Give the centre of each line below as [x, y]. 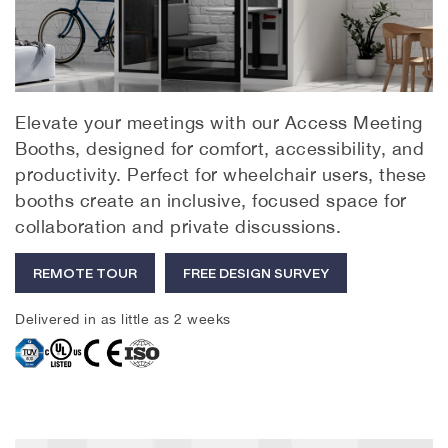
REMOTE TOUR [85, 272]
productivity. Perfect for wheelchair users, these [221, 174]
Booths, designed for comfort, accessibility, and [219, 148]
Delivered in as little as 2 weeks [123, 318]
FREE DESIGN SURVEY [256, 272]
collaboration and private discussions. [178, 226]
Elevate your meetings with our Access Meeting [219, 122]
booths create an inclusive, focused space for [211, 200]
